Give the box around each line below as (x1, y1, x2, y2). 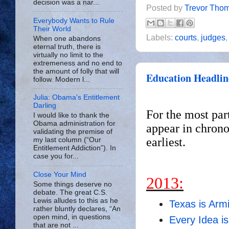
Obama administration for (33, 120, 116, 128)
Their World (33, 25, 71, 33)
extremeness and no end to (33, 59, 122, 67)
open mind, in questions (33, 213, 110, 221)
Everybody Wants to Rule (33, 16, 114, 25)
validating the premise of (33, 128, 112, 136)
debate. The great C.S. (33, 188, 107, 196)
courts (175, 33, 197, 42)
